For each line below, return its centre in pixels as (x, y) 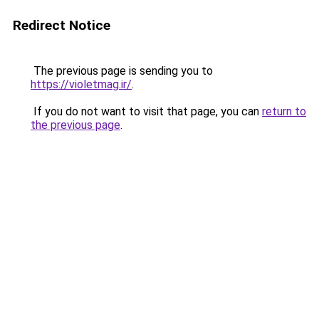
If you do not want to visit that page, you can (146, 111)
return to (284, 111)
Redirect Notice (62, 25)
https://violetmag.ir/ (81, 84)
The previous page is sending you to (122, 71)
